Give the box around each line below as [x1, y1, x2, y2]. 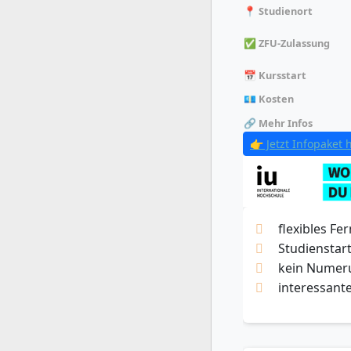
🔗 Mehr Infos [244, 115, 313, 130]
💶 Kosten [244, 91, 296, 106]
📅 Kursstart [244, 67, 306, 82]
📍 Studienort [244, 3, 313, 18]
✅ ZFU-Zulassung [244, 35, 330, 50]
